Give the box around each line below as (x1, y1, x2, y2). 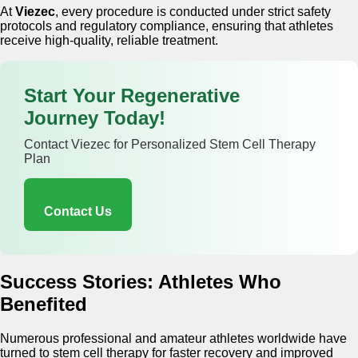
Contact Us (44, 204, 112, 218)
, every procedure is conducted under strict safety (55, 4, 331, 18)
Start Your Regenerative (24, 84, 240, 106)
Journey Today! (24, 106, 165, 129)
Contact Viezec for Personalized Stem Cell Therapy (24, 137, 316, 151)
